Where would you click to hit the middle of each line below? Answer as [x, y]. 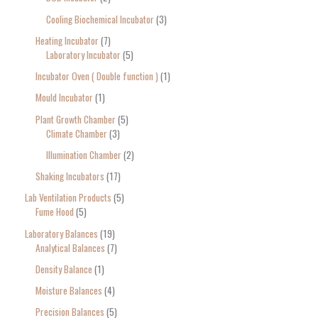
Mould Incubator [64, 98]
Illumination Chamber [84, 154]
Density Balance [64, 269]
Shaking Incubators [70, 176]
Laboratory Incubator [83, 54]
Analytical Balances [70, 247]
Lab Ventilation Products [68, 198]
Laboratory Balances [61, 233]
